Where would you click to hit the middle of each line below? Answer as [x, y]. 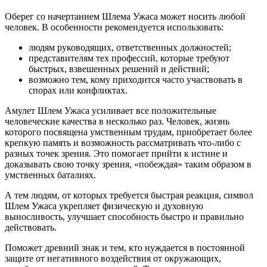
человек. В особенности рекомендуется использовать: [114, 27]
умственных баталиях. [50, 175]
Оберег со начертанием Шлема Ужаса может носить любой [125, 17]
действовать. [31, 228]
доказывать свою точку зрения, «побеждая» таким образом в [128, 164]
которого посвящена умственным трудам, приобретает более [128, 132]
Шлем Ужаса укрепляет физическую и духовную [104, 206]
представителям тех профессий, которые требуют [129, 58]
